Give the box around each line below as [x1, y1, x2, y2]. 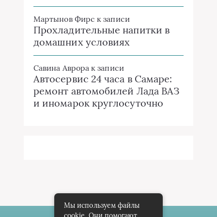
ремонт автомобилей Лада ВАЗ [33, 85, 180, 97]
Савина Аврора [33, 63, 90, 73]
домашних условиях [33, 36, 130, 48]
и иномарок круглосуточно [33, 97, 163, 109]
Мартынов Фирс [33, 14, 95, 24]
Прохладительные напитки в [33, 24, 170, 36]
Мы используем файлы [64, 201, 140, 210]
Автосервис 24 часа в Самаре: [33, 73, 172, 85]
